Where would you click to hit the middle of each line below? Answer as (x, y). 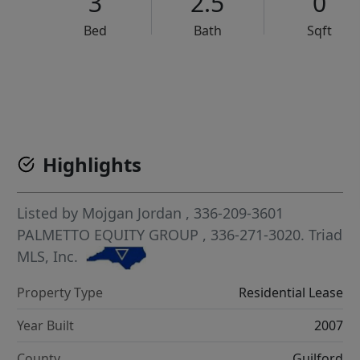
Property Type (60, 293)
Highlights (92, 165)
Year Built (46, 326)
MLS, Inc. (48, 257)
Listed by (50, 213)
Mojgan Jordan (132, 213)
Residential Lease (290, 293)
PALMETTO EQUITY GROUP (110, 235)
